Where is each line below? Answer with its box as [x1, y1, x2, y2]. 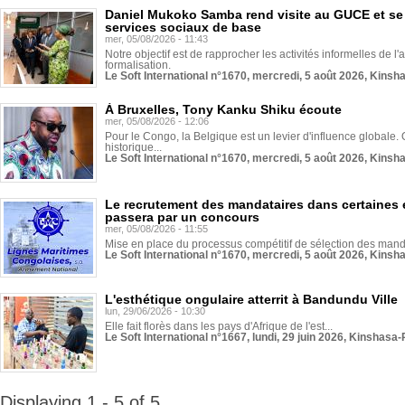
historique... [105, 141, 162, 154]
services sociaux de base [105, 20, 261, 34]
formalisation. [105, 59, 171, 71]
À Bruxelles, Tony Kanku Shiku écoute [105, 102, 342, 117]
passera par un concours [105, 210, 259, 224]
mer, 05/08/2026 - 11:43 [105, 33, 208, 44]
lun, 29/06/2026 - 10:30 [105, 306, 205, 316]
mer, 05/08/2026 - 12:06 [105, 116, 209, 127]
